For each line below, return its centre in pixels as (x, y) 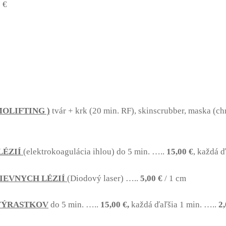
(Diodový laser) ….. (104, 178)
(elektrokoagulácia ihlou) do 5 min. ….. (95, 151)
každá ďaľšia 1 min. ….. (175, 205)
